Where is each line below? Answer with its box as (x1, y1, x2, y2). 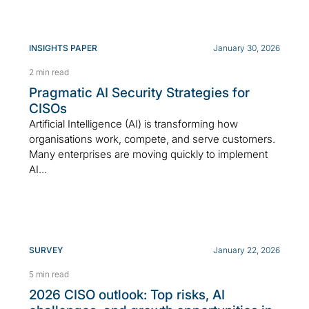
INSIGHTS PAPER (29, 43, 97, 54)
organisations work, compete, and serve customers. (29, 132, 275, 146)
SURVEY (29, 245, 63, 256)
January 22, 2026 (213, 245, 280, 256)
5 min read (29, 269, 69, 280)
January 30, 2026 (213, 43, 280, 54)
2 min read (29, 67, 69, 78)
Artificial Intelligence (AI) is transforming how (29, 117, 238, 131)
